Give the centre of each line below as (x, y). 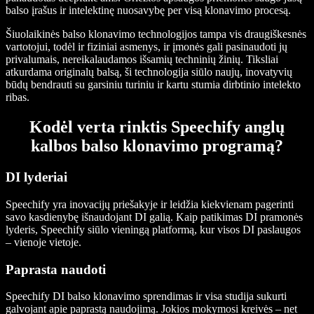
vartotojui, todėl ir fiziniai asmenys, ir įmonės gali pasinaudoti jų (146, 47)
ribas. (18, 97)
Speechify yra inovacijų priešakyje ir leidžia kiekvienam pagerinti (150, 204)
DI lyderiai (36, 177)
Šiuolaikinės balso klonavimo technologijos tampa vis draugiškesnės (156, 34)
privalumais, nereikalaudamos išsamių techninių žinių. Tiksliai (142, 60)
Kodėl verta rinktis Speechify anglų (157, 127)
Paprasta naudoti (56, 269)
